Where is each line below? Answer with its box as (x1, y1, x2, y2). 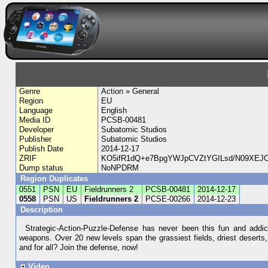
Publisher (19, 135, 52, 144)
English (100, 106, 127, 115)
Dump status (19, 163, 64, 172)
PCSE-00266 (145, 194, 191, 203)
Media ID (19, 115, 51, 124)
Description (20, 205, 65, 214)
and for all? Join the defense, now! (19, 243, 139, 252)
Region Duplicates (20, 174, 88, 183)
